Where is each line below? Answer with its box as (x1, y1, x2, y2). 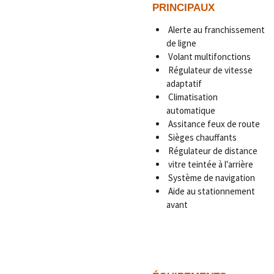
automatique (166, 104, 215, 116)
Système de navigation (166, 171, 255, 183)
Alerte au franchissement (166, 23, 265, 35)
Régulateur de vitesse (166, 64, 253, 76)
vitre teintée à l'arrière (166, 158, 253, 170)
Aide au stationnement (166, 185, 255, 197)
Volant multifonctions (166, 50, 251, 62)
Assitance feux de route (166, 117, 260, 130)
